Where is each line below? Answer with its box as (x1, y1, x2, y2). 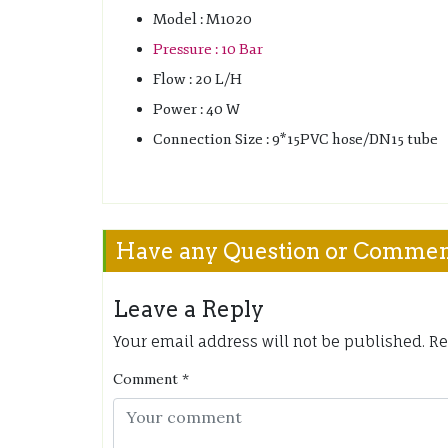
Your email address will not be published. (113, 331, 425, 351)
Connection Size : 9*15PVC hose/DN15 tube (153, 129, 438, 149)
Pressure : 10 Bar (153, 39, 263, 59)
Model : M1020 (153, 9, 252, 29)
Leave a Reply (113, 295, 264, 322)
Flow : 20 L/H (153, 69, 242, 89)
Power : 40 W (153, 99, 240, 119)
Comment (113, 369, 178, 388)
